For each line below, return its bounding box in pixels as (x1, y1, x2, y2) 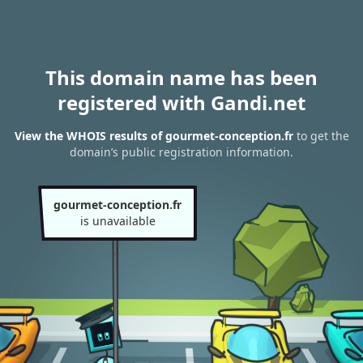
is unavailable (79, 213, 156, 228)
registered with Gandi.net (58, 89, 305, 116)
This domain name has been (45, 64, 318, 91)
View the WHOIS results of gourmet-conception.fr (14, 128, 293, 144)
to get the (293, 128, 349, 144)
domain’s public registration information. (70, 144, 293, 160)
